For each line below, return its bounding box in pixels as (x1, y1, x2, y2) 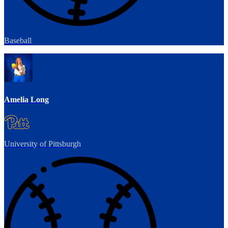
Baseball (4, 36, 32, 45)
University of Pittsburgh (4, 139, 81, 148)
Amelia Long (4, 95, 49, 104)
